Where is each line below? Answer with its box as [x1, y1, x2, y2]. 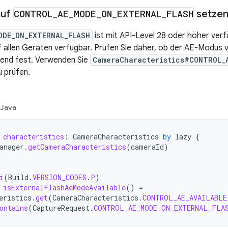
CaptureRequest [33, 203, 90, 213]
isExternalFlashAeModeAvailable [3, 183, 126, 193]
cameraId [131, 142, 164, 152]
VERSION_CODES [33, 173, 87, 183]
